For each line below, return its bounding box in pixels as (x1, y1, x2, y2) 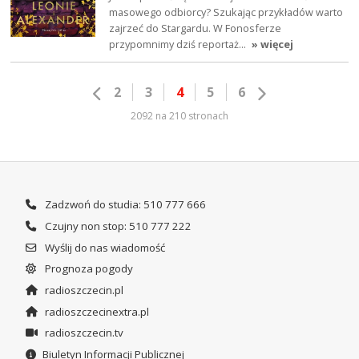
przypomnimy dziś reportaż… (109, 36, 249, 51)
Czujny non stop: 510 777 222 (42, 218, 192, 233)
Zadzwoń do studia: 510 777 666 (42, 197, 206, 212)
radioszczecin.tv (42, 325, 123, 341)
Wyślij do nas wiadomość (42, 240, 165, 255)
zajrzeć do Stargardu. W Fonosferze (109, 20, 282, 35)
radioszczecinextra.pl (42, 304, 149, 319)
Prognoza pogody (42, 261, 133, 276)
